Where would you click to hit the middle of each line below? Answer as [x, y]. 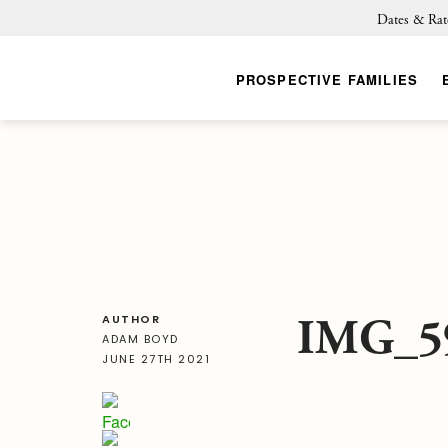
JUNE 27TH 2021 [156, 359]
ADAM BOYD [140, 339]
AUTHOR [131, 319]
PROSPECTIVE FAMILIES [327, 79]
